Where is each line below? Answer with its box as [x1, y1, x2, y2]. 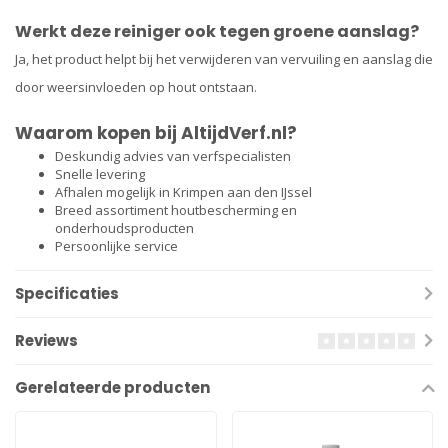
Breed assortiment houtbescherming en [55, 201, 297, 220]
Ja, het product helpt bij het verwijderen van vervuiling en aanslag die [15, 49, 433, 68]
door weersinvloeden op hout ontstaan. [15, 77, 257, 96]
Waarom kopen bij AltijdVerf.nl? [15, 121, 297, 146]
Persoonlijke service [55, 237, 178, 256]
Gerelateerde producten [15, 377, 210, 399]
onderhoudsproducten [55, 219, 194, 238]
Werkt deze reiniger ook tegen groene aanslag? [15, 19, 419, 43]
